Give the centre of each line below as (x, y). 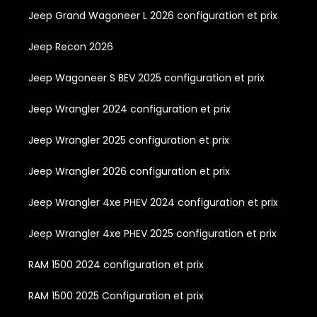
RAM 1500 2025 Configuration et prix (116, 296)
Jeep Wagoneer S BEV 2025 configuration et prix (146, 78)
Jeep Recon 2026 (71, 47)
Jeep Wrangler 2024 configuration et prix (129, 109)
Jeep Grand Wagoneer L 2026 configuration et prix (153, 16)
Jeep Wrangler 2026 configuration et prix (129, 172)
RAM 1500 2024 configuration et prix (116, 265)
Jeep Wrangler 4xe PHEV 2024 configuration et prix (153, 203)
